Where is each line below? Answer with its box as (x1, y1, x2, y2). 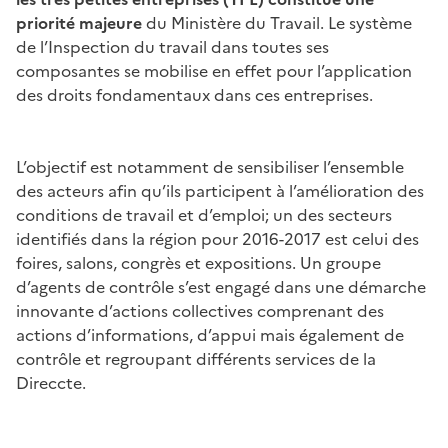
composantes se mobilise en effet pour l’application (16, 58, 412, 83)
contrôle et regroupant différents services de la (16, 346, 376, 371)
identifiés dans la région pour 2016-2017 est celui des (16, 226, 419, 251)
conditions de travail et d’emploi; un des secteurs (16, 202, 392, 227)
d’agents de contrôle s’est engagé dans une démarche (16, 274, 426, 299)
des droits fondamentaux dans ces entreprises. (16, 82, 373, 107)
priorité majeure (16, 10, 142, 35)
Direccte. (16, 370, 86, 395)
